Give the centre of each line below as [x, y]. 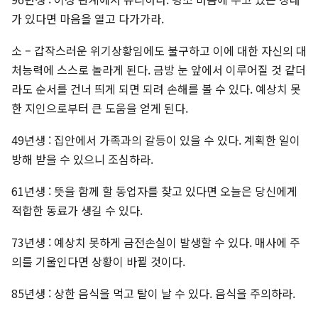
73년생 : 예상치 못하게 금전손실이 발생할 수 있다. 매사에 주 [156, 242]
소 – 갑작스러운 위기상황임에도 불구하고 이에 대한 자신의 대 [159, 51]
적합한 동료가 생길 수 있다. [77, 210]
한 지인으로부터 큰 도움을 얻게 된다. [100, 108]
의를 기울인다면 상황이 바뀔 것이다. [98, 262]
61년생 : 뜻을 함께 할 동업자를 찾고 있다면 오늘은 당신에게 [154, 191]
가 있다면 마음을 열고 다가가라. [88, 19]
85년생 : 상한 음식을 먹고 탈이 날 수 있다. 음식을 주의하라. [153, 294]
